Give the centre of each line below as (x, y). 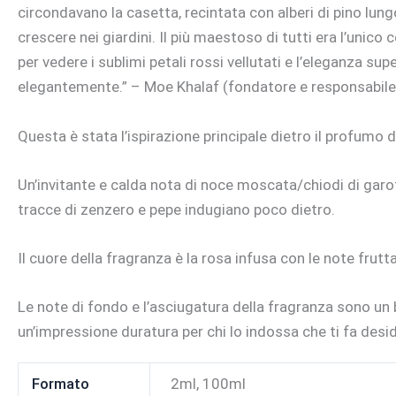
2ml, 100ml (208, 383)
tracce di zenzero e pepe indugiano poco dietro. (176, 209)
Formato (61, 383)
